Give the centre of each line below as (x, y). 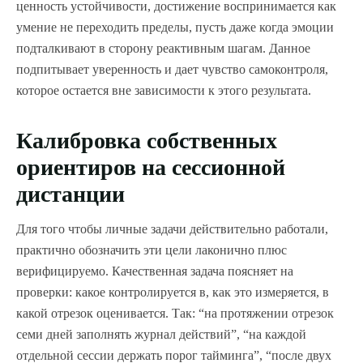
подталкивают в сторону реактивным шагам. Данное (163, 49)
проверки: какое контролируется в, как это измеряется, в (173, 293)
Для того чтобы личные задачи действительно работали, (172, 229)
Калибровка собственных (147, 141)
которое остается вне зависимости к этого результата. (164, 91)
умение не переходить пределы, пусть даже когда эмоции (175, 28)
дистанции (70, 194)
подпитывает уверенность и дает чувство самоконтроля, (172, 70)
